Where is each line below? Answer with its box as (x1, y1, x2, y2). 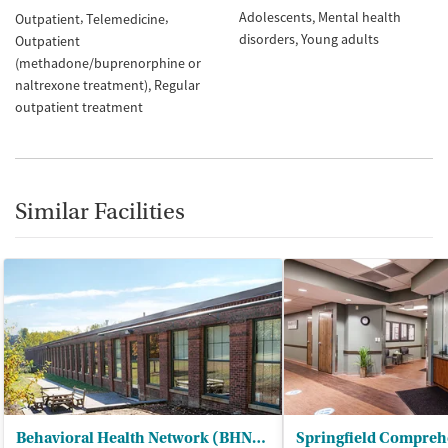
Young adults (301, 30, 379, 48)
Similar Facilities (15, 197, 185, 225)
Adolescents (239, 8, 312, 26)
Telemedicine (86, 9, 165, 28)
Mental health (318, 8, 401, 26)
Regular (154, 75, 200, 94)
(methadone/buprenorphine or (15, 53, 201, 72)
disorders (239, 30, 295, 48)
